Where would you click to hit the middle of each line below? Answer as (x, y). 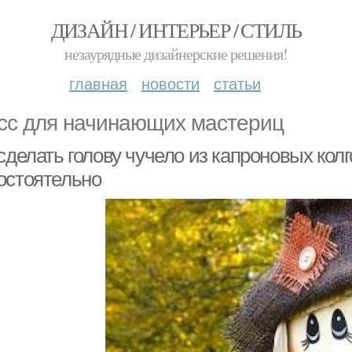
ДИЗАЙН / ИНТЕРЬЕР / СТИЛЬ (176, 30)
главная (98, 83)
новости (170, 83)
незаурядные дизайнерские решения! (176, 54)
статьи (237, 83)
